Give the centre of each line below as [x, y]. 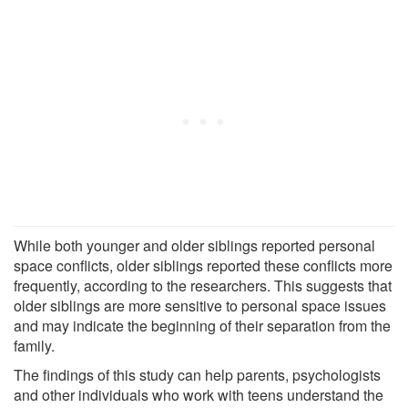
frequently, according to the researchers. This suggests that [203, 285]
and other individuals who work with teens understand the [199, 394]
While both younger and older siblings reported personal [194, 245]
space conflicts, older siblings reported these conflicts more [203, 265]
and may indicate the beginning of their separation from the [202, 325]
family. [34, 345]
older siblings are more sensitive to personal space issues [200, 305]
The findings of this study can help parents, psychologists [197, 374]
